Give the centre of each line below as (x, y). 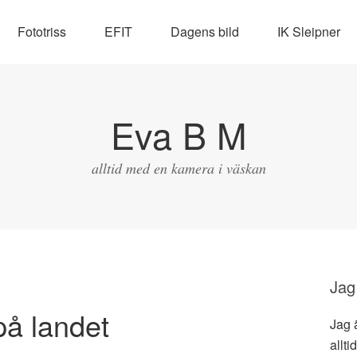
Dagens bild (204, 31)
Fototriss (41, 31)
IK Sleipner (308, 31)
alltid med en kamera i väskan (178, 168)
